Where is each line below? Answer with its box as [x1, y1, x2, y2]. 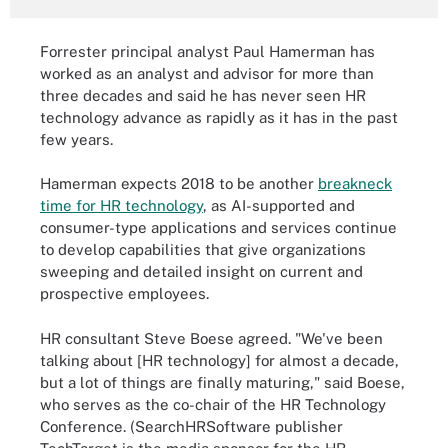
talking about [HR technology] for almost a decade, [40, 351, 399, 369]
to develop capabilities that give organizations [40, 241, 366, 258]
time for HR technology [40, 197, 203, 214]
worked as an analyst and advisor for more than [40, 64, 374, 82]
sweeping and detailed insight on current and [40, 263, 363, 280]
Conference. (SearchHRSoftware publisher [40, 417, 343, 435]
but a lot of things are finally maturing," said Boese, [40, 373, 405, 391]
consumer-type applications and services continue [40, 219, 397, 236]
